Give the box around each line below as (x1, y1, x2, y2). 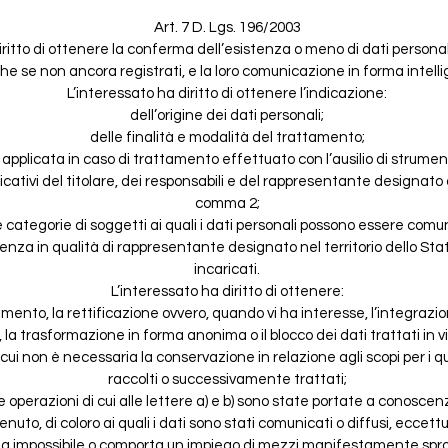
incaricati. (194, 261, 260, 277)
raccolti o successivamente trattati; (107, 371, 347, 387)
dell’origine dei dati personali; (130, 107, 324, 123)
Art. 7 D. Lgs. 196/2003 (153, 19, 301, 35)
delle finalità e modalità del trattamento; (89, 129, 365, 145)
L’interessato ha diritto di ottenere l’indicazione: (67, 85, 387, 101)
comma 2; (194, 195, 260, 211)
